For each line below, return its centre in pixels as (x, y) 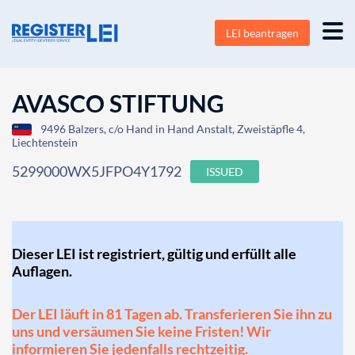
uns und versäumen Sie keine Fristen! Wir (141, 331)
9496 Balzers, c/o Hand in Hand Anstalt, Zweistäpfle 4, (173, 129)
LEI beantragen (262, 33)
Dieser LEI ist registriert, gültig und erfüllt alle (154, 254)
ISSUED (225, 172)
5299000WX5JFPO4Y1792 (97, 171)
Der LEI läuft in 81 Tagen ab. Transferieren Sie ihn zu (172, 314)
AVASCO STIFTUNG (118, 103)
